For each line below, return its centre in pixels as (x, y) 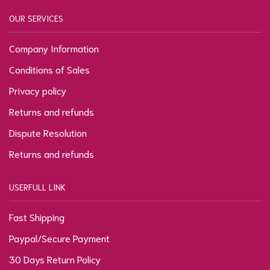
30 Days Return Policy (55, 259)
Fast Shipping (37, 217)
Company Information (54, 48)
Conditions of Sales (49, 69)
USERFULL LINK (37, 187)
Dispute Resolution (48, 133)
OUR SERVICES (36, 18)
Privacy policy (38, 90)
